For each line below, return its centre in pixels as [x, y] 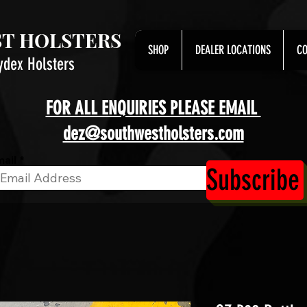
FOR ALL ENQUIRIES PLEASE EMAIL [153, 108]
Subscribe [253, 180]
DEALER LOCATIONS [233, 50]
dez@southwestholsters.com [153, 134]
